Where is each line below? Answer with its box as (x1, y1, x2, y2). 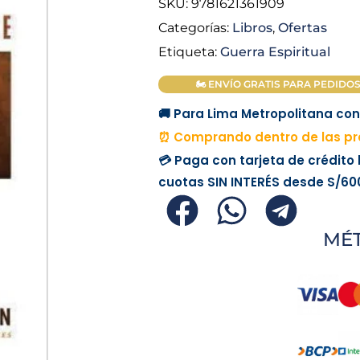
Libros (231, 19, 272, 36)
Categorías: (157, 19, 229, 36)
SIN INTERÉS (207, 174, 280, 191)
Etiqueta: (157, 43, 217, 60)
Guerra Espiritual (219, 43, 330, 60)
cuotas (157, 174, 207, 191)
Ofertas (277, 19, 327, 36)
